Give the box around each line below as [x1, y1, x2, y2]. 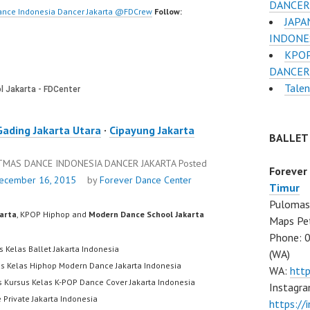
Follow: [154, 6, 182, 17]
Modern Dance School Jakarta [89, 209, 204, 219]
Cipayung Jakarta [109, 123, 194, 137]
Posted [179, 157, 207, 170]
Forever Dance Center [100, 174, 192, 186]
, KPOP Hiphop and [17, 209, 89, 219]
